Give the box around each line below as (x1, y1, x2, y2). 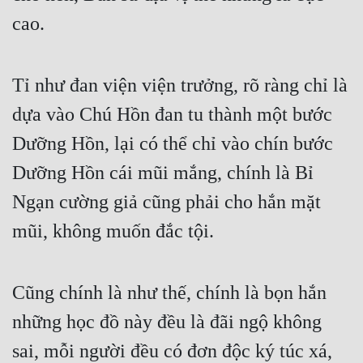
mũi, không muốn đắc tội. (12, 220, 214, 242)
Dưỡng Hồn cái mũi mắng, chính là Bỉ (12, 162, 314, 184)
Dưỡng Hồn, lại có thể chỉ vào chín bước (12, 133, 333, 155)
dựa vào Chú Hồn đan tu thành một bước (12, 104, 332, 126)
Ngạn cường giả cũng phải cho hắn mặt (12, 191, 321, 213)
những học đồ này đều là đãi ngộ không (12, 311, 322, 333)
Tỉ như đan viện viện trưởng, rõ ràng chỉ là (12, 75, 348, 96)
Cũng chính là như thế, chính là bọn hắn (12, 282, 327, 304)
